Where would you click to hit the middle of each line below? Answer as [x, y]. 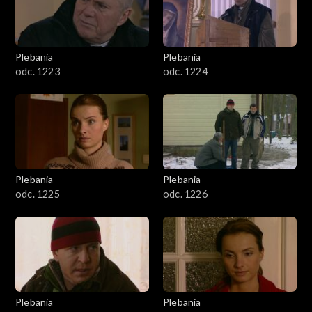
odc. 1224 [185, 71]
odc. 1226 [185, 194]
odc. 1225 [38, 194]
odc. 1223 [38, 71]
